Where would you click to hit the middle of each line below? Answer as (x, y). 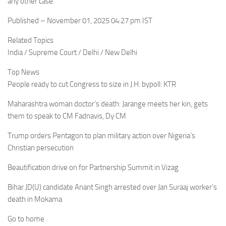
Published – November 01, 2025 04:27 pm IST (80, 21)
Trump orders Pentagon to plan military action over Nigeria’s (101, 136)
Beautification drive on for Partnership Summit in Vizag (93, 167)
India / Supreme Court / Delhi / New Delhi (72, 52)
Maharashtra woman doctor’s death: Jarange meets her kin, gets (108, 104)
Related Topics (31, 40)
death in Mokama (35, 199)
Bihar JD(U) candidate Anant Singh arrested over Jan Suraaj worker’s (112, 187)
